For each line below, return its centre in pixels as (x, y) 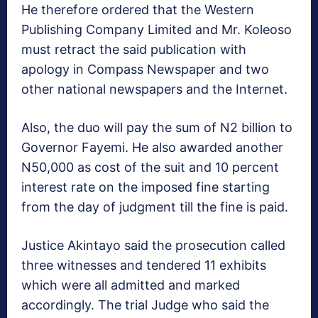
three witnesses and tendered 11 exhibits (144, 265)
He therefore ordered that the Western (138, 10)
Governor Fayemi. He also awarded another (152, 148)
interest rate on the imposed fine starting (146, 187)
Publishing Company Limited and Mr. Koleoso (157, 30)
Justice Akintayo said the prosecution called (153, 246)
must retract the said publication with (134, 50)
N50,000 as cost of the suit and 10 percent (150, 168)
